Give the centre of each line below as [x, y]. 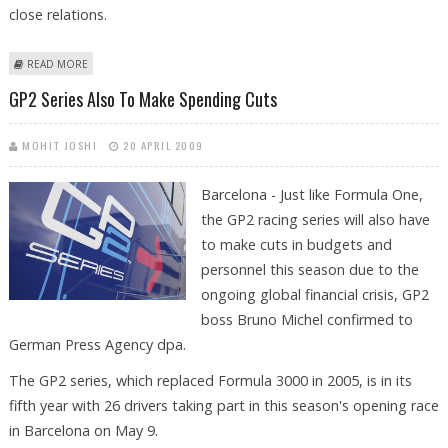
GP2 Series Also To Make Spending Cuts [142, 99]
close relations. [57, 14]
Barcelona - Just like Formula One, [311, 195]
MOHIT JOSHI [60, 145]
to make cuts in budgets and [296, 245]
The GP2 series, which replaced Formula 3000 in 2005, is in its [210, 381]
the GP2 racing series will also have [315, 220]
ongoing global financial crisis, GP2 [314, 295]
